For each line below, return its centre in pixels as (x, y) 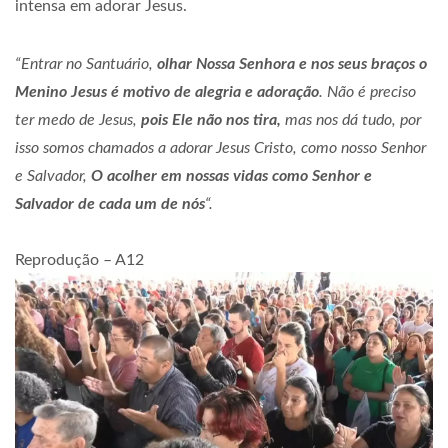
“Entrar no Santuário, (86, 64)
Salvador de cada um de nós (110, 204)
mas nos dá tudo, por (351, 120)
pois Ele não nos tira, (211, 120)
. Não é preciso (367, 92)
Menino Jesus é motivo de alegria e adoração (167, 92)
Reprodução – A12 (79, 260)
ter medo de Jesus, (78, 120)
